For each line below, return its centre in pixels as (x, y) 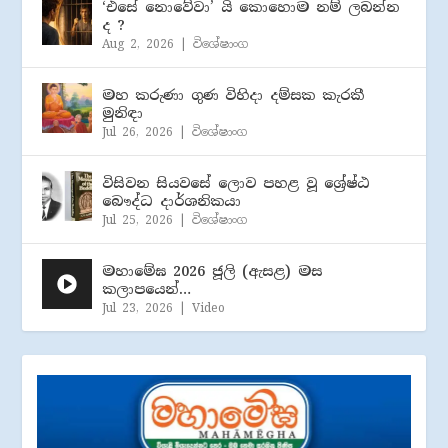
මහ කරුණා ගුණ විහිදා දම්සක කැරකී (233, 94)
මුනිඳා (123, 112)
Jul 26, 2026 (138, 131)
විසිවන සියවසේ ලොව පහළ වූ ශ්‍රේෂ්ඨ (236, 182)
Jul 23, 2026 (138, 307)
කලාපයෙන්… (147, 288)
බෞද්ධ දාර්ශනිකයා (172, 200)
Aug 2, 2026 (138, 43)
